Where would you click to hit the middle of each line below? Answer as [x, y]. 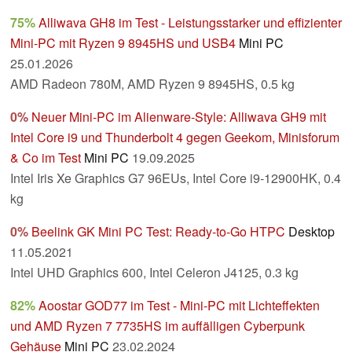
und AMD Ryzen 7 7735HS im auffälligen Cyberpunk [158, 326]
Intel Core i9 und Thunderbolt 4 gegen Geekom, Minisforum [175, 137]
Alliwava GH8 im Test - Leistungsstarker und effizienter [190, 23]
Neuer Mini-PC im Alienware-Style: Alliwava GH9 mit [179, 117]
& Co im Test [46, 158]
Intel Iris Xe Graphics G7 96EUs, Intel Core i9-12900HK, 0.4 [176, 178]
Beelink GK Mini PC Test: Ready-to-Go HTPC [158, 232]
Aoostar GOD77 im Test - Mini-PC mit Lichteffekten [179, 306]
